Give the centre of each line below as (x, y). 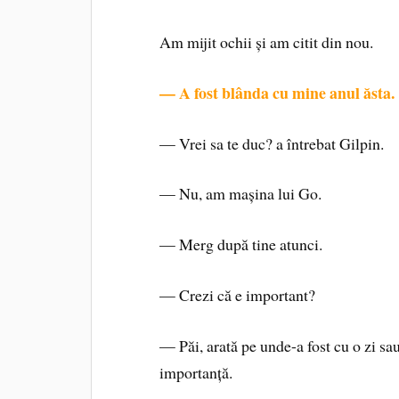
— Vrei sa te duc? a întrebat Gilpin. (272, 143)
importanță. (196, 372)
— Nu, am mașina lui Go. (241, 194)
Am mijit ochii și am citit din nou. (267, 41)
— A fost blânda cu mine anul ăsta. (277, 92)
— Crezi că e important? (238, 294)
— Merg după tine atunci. (241, 244)
